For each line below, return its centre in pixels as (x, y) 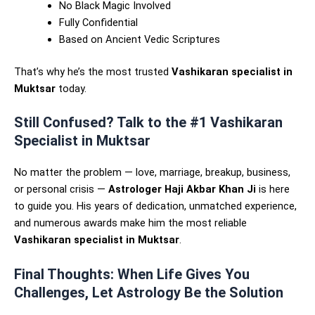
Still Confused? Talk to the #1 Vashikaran (148, 123)
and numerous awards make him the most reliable (130, 223)
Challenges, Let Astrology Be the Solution (149, 292)
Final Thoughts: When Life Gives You (132, 274)
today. (71, 89)
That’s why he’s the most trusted (93, 72)
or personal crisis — (61, 189)
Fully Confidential (98, 23)
